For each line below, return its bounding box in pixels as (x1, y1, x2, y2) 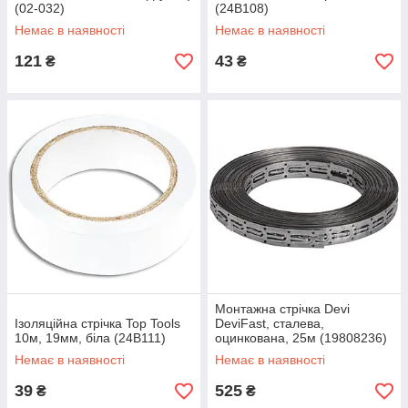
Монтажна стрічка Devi (215, 301, 350, 316)
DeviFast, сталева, (215, 316, 324, 331)
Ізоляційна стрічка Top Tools (15, 316, 180, 331)
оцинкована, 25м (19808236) (215, 331, 387, 345)
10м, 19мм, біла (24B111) (15, 331, 166, 345)
